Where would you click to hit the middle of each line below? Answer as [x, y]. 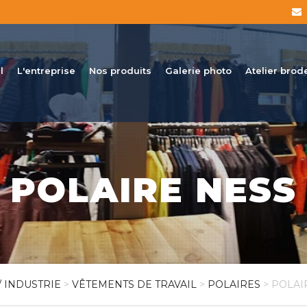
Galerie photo [198, 71]
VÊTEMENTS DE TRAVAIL [134, 284]
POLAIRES [234, 284]
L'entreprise [46, 71]
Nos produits [120, 71]
